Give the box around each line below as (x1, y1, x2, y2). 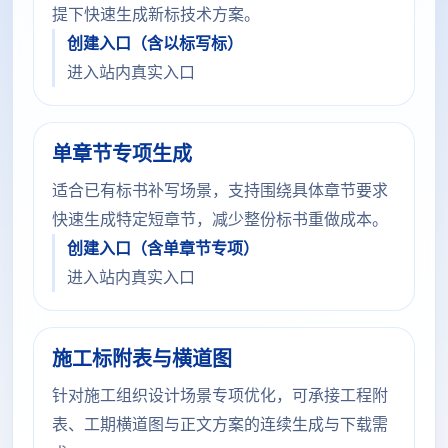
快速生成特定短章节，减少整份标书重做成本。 (52, 211, 388, 228)
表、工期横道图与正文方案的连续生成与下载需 (52, 416, 388, 433)
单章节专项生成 (52, 143, 192, 165)
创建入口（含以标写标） (67, 35, 243, 52)
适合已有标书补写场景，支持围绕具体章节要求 (52, 182, 388, 199)
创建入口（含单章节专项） (67, 240, 259, 257)
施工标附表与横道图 (52, 348, 232, 370)
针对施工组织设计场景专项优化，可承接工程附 (52, 387, 388, 404)
